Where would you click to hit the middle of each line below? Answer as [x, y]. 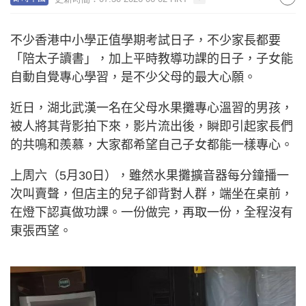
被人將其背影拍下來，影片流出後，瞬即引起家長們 [152, 126]
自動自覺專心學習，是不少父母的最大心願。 [133, 77]
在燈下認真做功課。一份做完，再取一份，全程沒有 [152, 212]
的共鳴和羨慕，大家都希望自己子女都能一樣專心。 [152, 145]
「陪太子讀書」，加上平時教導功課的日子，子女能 [152, 59]
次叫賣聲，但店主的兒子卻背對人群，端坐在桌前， [152, 194]
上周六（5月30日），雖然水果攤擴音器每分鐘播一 [150, 176]
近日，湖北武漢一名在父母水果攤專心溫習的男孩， [152, 108]
